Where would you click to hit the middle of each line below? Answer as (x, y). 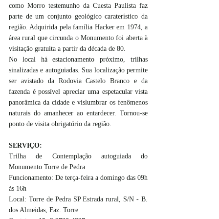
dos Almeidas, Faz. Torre (44, 210)
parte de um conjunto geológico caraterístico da (78, 16)
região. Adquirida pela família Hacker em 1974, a (78, 27)
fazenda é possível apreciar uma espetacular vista (78, 91)
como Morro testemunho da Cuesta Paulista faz (78, 5)
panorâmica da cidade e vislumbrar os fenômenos (78, 102)
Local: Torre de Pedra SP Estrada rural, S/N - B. (78, 199)
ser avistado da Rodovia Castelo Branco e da (78, 81)
